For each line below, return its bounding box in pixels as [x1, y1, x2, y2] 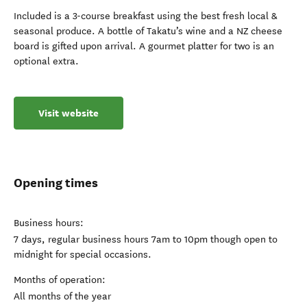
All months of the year [14, 291, 111, 302]
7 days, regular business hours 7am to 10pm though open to [14, 234, 278, 245]
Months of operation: [14, 274, 106, 286]
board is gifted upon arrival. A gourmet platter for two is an [14, 40, 274, 52]
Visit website [38, 106, 99, 120]
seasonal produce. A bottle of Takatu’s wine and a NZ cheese [14, 25, 282, 37]
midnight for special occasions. [14, 249, 151, 260]
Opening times [14, 175, 98, 191]
